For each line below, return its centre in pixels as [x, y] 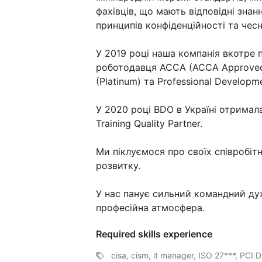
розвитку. [118, 166]
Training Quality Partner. [149, 124]
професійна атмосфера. [150, 208]
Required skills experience [154, 234]
